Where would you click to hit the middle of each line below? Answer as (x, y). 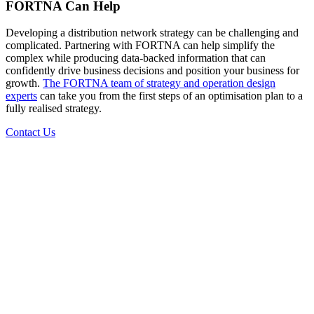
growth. (24, 83)
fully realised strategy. (54, 109)
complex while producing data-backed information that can (136, 58)
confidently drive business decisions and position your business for (152, 71)
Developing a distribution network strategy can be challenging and (152, 33)
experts (21, 96)
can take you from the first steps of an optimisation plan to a (170, 96)
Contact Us (30, 132)
